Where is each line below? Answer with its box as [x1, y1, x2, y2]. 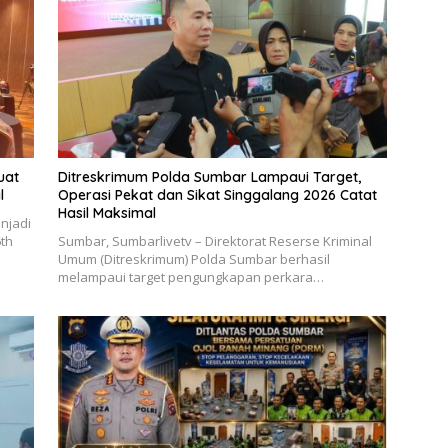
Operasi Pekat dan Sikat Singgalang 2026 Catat [57, 185, 377, 204]
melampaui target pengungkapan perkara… [57, 267, 324, 286]
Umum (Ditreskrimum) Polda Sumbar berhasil [57, 249, 330, 268]
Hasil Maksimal [57, 203, 156, 222]
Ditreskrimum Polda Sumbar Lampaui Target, [57, 167, 361, 186]
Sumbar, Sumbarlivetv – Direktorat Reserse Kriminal [57, 231, 372, 250]
